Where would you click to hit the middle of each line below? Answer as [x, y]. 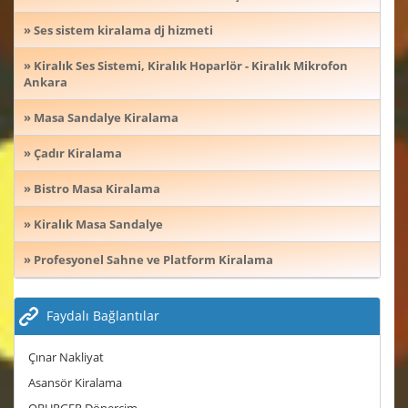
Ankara [46, 82]
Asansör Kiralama [75, 383]
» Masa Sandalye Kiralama [101, 117]
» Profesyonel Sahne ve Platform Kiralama [148, 259]
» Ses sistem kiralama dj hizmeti [118, 30]
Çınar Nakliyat [66, 357]
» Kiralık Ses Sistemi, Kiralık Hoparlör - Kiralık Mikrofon [186, 65]
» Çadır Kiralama [73, 153]
